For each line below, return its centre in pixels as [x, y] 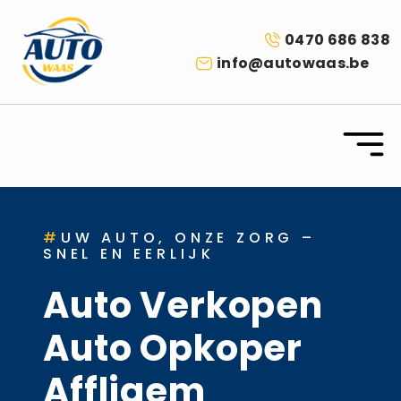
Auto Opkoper [173, 348]
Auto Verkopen [183, 305]
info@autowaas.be [292, 63]
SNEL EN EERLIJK [129, 253]
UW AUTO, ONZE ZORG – [188, 237]
